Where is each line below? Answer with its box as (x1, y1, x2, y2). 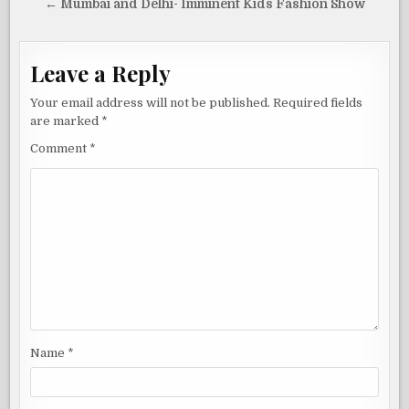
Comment (30, 141, 90, 155)
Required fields (273, 95, 363, 110)
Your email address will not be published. (30, 95, 271, 110)
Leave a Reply (30, 58, 172, 88)
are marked (30, 113, 102, 128)
